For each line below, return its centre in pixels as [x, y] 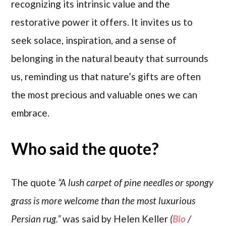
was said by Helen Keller [116, 218]
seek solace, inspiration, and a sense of [94, 40]
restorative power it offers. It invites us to [102, 22]
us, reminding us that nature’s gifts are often [106, 76]
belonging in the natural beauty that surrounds [110, 58]
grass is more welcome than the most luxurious [103, 200]
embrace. [31, 112]
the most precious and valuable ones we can [104, 94]
